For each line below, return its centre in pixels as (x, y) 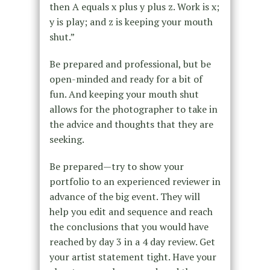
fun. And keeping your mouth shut (124, 94)
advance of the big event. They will (124, 197)
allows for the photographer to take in (133, 109)
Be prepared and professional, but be (130, 64)
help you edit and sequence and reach (131, 212)
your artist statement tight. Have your (133, 257)
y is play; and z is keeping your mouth (131, 22)
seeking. (67, 140)
